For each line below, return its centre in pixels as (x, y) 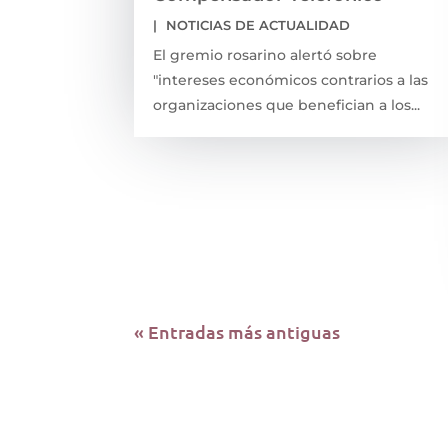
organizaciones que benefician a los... (287, 104)
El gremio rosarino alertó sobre (265, 54)
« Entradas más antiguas (237, 331)
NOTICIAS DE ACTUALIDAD (258, 24)
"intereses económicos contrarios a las (291, 79)
